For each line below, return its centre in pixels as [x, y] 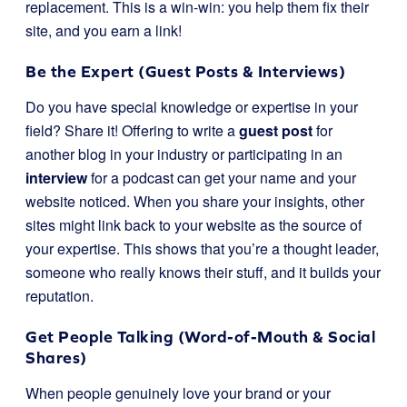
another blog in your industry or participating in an [184, 154]
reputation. [60, 296]
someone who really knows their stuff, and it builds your [203, 272]
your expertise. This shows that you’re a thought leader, [202, 248]
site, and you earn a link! [104, 30]
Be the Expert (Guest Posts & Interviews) [185, 71]
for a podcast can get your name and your [222, 178]
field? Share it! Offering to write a [132, 130]
